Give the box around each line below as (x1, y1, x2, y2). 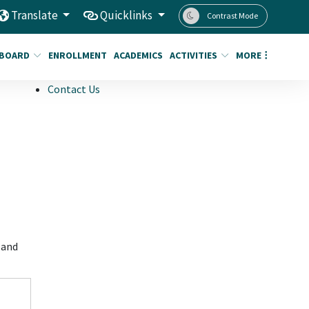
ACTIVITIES (170, 49, 217, 61)
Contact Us (48, 82, 101, 96)
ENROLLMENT (48, 49, 107, 61)
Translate (10, 8, 60, 23)
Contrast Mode (207, 10, 258, 21)
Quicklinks (100, 8, 155, 23)
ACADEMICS (114, 49, 163, 61)
